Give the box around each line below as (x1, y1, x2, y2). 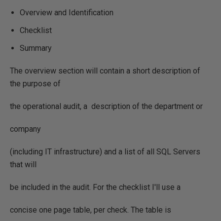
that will (10, 160, 37, 169)
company (10, 124, 41, 134)
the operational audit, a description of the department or (10, 102, 203, 111)
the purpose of (10, 79, 61, 88)
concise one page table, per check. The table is (10, 205, 171, 215)
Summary (20, 43, 52, 53)
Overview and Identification (20, 8, 113, 17)
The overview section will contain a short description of (10, 66, 200, 75)
